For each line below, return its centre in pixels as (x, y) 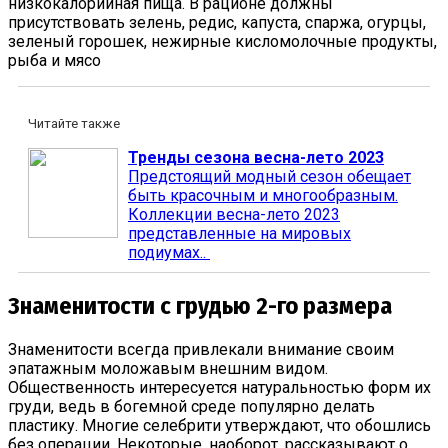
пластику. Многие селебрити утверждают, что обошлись (219, 426)
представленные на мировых (239, 233)
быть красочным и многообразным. (263, 195)
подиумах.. (167, 252)
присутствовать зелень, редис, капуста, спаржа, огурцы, (217, 22)
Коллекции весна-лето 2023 (234, 214)
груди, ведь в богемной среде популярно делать (191, 407)
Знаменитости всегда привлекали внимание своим (201, 350)
